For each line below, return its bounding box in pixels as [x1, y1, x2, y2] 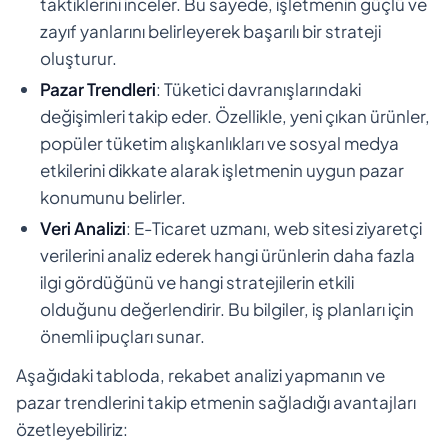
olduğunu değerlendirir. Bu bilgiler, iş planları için [40, 297, 414, 320]
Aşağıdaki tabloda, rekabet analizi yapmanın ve [16, 363, 385, 386]
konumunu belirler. [40, 185, 186, 208]
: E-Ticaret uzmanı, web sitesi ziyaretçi [126, 216, 422, 239]
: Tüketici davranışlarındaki [156, 77, 361, 100]
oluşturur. [40, 46, 117, 69]
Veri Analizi [40, 216, 126, 239]
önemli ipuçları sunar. [40, 324, 205, 347]
